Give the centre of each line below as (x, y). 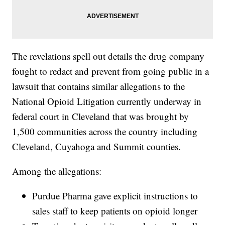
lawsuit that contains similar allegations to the (99, 86)
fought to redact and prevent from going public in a (111, 71)
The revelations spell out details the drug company (108, 56)
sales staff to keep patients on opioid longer (115, 211)
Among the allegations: (57, 171)
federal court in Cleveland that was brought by (101, 117)
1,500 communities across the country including (105, 132)
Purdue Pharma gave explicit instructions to (115, 196)
